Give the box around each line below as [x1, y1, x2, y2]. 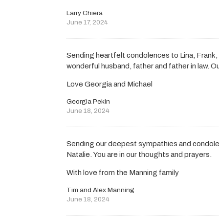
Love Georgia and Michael [66, 80, 153, 88]
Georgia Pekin [66, 98, 110, 106]
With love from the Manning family [66, 168, 179, 176]
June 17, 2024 [66, 19, 109, 26]
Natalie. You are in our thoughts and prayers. [66, 150, 212, 158]
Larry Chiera [66, 9, 103, 17]
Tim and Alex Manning [66, 186, 135, 194]
